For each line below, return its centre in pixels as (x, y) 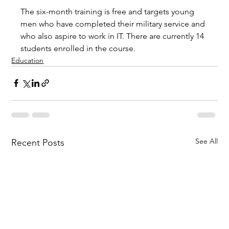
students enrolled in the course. (78, 48)
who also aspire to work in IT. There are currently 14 (113, 36)
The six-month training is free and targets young (109, 11)
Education (28, 60)
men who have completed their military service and (114, 24)
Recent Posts (38, 142)
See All (206, 141)
